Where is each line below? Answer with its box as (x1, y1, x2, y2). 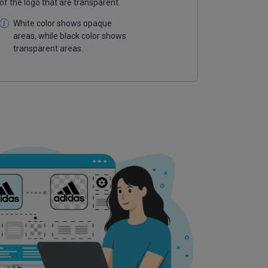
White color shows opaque (13, 18, 112, 28)
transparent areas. (13, 43, 83, 53)
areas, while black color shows (13, 31, 126, 41)
